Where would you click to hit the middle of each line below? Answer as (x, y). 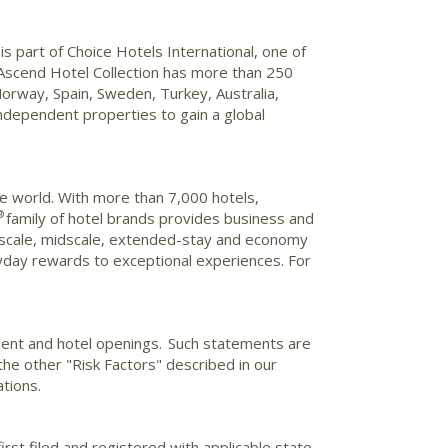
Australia (245, 92)
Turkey (184, 92)
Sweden (124, 92)
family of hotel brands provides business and (160, 217)
